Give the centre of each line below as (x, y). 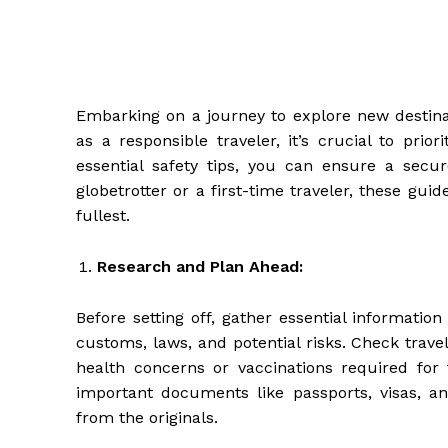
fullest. (103, 216)
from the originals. (147, 418)
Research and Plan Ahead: (200, 267)
